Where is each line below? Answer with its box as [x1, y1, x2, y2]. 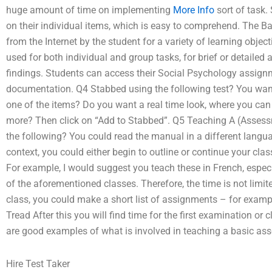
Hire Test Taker [6, 257, 70, 270]
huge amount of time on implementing [6, 4, 173, 16]
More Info [173, 4, 214, 16]
